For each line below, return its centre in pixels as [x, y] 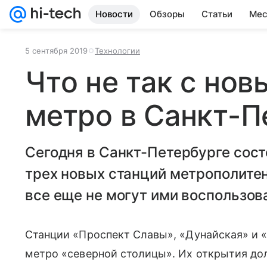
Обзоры [167, 14]
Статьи [217, 14]
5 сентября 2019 [56, 51]
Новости [114, 14]
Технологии [117, 51]
